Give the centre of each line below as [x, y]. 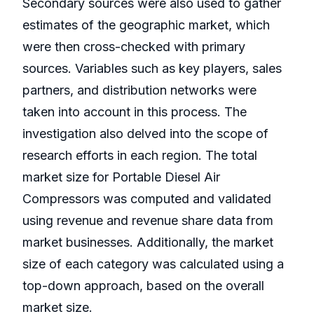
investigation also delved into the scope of [145, 134]
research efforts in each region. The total [140, 156]
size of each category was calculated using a [153, 264]
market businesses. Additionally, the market [148, 243]
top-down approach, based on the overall [143, 286]
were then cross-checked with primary [134, 47]
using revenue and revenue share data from [148, 221]
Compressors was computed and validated [147, 199]
